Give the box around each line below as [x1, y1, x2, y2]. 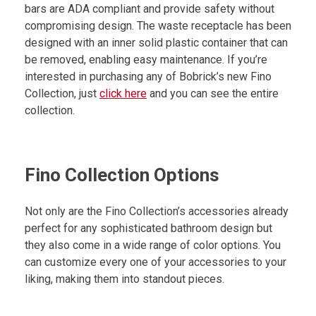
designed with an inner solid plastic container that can [25, 36, 288, 50]
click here [99, 87, 147, 101]
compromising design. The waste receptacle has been [25, 19, 291, 33]
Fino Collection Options [25, 164, 219, 186]
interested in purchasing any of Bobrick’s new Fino [25, 70, 272, 84]
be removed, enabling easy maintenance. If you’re [25, 53, 267, 67]
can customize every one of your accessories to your [25, 255, 286, 269]
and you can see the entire [147, 87, 279, 101]
